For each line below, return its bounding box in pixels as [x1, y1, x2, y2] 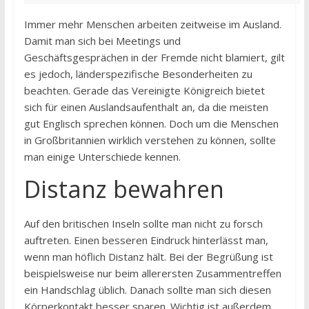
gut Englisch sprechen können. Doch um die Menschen [23, 117, 279, 130]
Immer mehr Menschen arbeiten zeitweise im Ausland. [23, 17, 281, 31]
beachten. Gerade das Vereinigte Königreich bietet [23, 83, 265, 97]
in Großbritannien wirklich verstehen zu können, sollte [23, 133, 276, 147]
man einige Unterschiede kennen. [23, 150, 181, 163]
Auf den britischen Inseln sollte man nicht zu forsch [23, 217, 263, 230]
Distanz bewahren [23, 173, 224, 205]
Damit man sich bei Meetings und [23, 34, 181, 48]
